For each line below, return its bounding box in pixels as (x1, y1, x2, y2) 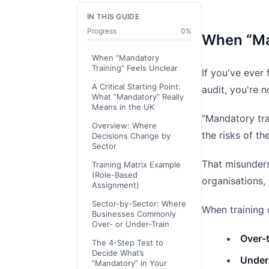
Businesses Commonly (92, 209, 176, 219)
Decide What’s (92, 248, 144, 258)
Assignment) (92, 180, 139, 190)
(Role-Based (92, 170, 138, 180)
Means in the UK (92, 102, 154, 112)
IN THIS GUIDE (87, 12, 139, 21)
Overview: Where (92, 121, 157, 130)
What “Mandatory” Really (92, 92, 184, 101)
